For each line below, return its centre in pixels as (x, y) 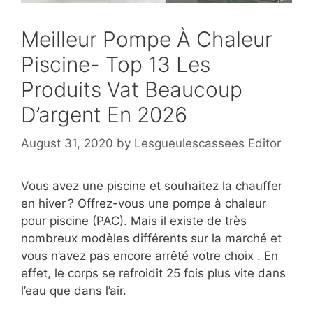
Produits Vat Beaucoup (132, 89)
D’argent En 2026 (104, 114)
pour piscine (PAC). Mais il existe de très (134, 221)
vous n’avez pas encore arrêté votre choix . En (150, 256)
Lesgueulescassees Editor (208, 144)
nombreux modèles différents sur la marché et (151, 239)
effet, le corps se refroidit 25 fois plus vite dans (153, 274)
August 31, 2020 (67, 144)
